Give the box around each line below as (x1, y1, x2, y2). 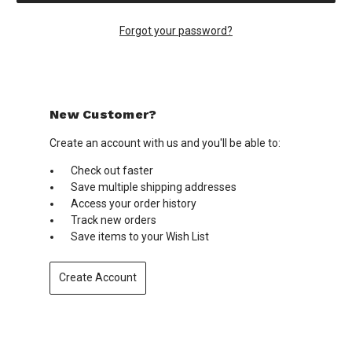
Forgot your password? (119, 24, 233, 37)
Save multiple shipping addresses (71, 180, 237, 193)
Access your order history (71, 196, 197, 210)
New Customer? (49, 106, 157, 122)
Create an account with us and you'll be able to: (49, 136, 280, 149)
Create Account (58, 271, 137, 284)
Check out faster (71, 163, 154, 177)
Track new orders (71, 213, 157, 226)
